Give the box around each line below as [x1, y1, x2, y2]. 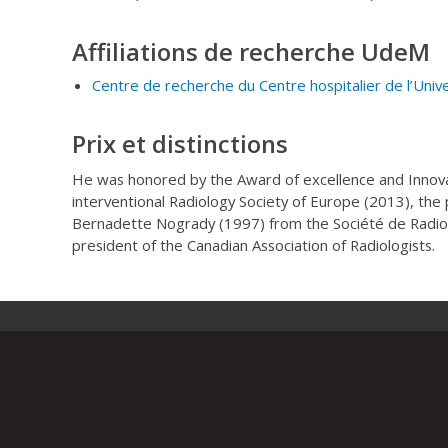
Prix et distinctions [72, 127, 288, 161]
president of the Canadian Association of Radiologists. [72, 235, 435, 256]
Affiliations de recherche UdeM [72, 35, 430, 69]
